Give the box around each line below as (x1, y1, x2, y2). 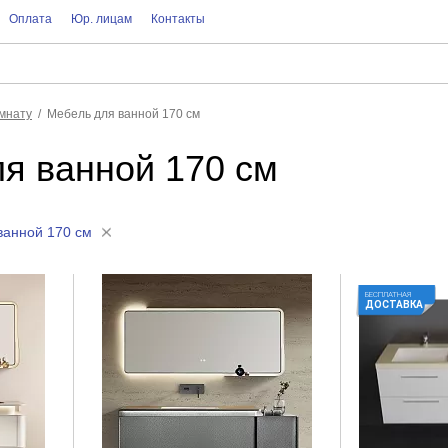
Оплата (8, 12, 52, 26)
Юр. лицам (70, 12, 132, 26)
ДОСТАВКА (364, 299, 423, 310)
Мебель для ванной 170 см (47, 107, 200, 121)
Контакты (150, 12, 205, 26)
